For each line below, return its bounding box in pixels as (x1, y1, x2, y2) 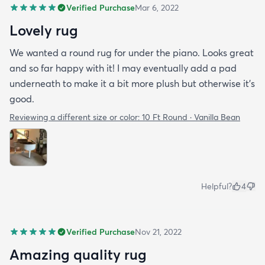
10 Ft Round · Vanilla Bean (142, 112, 240, 123)
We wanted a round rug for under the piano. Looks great (9, 47, 254, 59)
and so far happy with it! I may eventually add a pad (9, 62, 237, 75)
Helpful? (201, 181, 232, 192)
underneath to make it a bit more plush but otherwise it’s (9, 77, 255, 90)
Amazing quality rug (9, 245, 147, 264)
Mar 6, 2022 (135, 2, 179, 14)
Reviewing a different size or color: (9, 112, 142, 123)
